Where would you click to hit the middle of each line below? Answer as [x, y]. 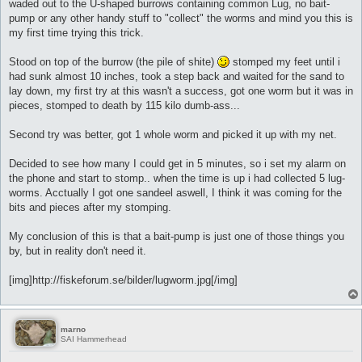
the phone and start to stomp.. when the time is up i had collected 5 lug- [177, 179]
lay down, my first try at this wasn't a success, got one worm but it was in [181, 91]
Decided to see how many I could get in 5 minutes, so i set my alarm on [177, 164]
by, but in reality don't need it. [78, 251]
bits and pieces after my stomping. [90, 208]
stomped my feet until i [285, 62]
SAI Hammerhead [93, 339]
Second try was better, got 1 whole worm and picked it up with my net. [173, 135]
